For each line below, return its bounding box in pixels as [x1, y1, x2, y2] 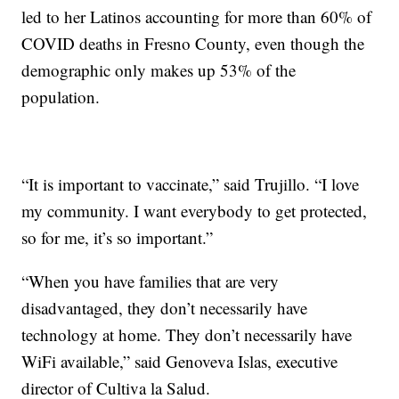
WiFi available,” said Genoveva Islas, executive [21, 349, 338, 372]
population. [21, 85, 101, 108]
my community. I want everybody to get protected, [21, 199, 368, 222]
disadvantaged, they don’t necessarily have [21, 296, 308, 319]
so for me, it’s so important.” [21, 225, 214, 248]
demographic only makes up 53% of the [21, 58, 297, 81]
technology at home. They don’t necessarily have [21, 322, 353, 346]
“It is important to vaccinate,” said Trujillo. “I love [21, 172, 360, 195]
